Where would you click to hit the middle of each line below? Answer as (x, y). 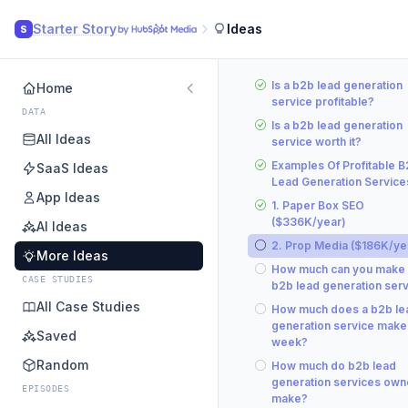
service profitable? (323, 102)
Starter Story (75, 29)
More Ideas (72, 255)
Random (62, 365)
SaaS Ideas (72, 168)
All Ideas (64, 139)
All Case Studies (88, 306)
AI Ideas (62, 226)
